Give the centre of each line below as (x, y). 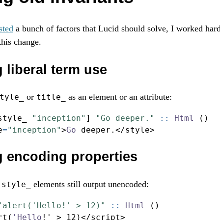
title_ (51, 97)
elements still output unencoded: (90, 184)
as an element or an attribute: (119, 96)
